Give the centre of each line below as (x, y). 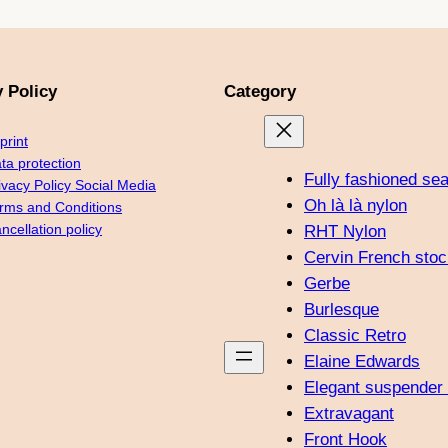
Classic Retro (355, 336)
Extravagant (349, 414)
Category (260, 91)
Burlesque (341, 310)
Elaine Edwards (362, 362)
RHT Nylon (345, 232)
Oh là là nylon (355, 206)
